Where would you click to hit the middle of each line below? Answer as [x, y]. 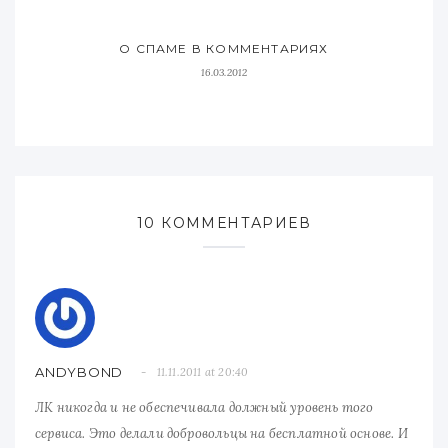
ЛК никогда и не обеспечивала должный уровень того [204, 407]
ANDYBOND [79, 371]
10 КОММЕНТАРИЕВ [224, 223]
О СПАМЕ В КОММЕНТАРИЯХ [224, 48]
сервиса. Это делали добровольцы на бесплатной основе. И [221, 433]
